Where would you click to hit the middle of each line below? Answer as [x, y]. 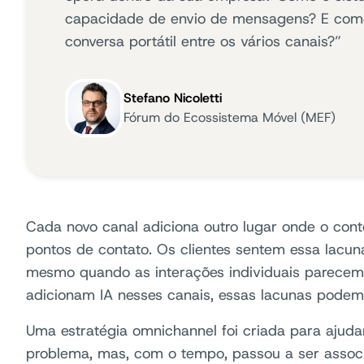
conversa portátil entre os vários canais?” [203, 41]
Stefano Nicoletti [173, 97]
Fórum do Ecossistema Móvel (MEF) [230, 117]
